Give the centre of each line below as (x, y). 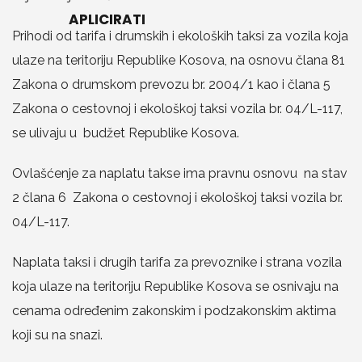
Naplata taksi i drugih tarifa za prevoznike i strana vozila (177, 262)
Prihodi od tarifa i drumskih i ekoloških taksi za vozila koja (180, 36)
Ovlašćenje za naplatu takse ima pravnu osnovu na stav (180, 173)
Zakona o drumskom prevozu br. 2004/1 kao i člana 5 (171, 84)
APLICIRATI (107, 19)
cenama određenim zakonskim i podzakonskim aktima (174, 311)
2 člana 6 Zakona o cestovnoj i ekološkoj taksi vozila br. (177, 198)
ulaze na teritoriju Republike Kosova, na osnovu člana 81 (179, 60)
